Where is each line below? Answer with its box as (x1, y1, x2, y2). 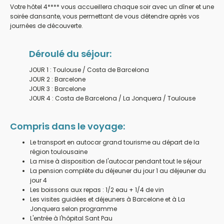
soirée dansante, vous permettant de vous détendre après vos (10, 12, 199, 20)
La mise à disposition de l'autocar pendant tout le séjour (30, 157, 201, 165)
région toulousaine (30, 147, 87, 156)
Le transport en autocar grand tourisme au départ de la (30, 138, 199, 146)
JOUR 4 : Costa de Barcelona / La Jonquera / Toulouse (28, 94, 195, 102)
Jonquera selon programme (30, 204, 117, 213)
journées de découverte (10, 21, 81, 30)
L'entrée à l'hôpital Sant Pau (30, 214, 112, 222)
